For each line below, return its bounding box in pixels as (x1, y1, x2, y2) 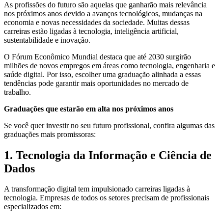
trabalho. (4, 87, 31, 96)
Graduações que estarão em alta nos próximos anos (4, 104, 173, 113)
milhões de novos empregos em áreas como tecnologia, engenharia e (4, 61, 215, 70)
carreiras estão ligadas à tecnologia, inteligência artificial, (4, 27, 179, 35)
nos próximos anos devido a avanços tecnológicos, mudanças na (4, 9, 202, 18)
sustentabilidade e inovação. (4, 35, 90, 44)
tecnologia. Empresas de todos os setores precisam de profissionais (4, 193, 209, 202)
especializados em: (4, 202, 61, 211)
